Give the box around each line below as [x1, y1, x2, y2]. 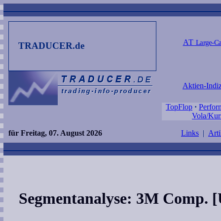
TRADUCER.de [18, 40, 85, 51]
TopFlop [166, 103, 192, 111]
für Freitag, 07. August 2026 [8, 129, 102, 137]
